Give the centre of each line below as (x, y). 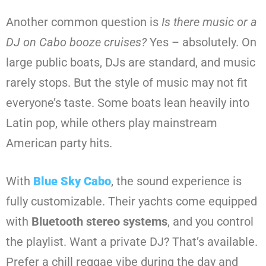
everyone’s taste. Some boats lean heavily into (128, 103)
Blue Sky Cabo (72, 181)
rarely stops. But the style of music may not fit (127, 83)
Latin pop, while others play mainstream (112, 123)
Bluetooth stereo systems (99, 222)
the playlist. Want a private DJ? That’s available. (132, 242)
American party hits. (59, 143)
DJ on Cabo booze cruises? (76, 42)
